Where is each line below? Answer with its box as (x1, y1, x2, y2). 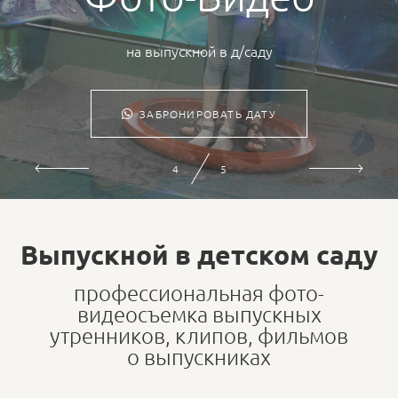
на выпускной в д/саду (125, 41, 273, 60)
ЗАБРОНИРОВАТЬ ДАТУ (139, 107, 276, 121)
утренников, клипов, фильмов (50, 322, 348, 348)
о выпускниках (127, 343, 271, 370)
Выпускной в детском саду (20, 238, 378, 271)
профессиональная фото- (74, 279, 324, 306)
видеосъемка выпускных (76, 300, 322, 327)
